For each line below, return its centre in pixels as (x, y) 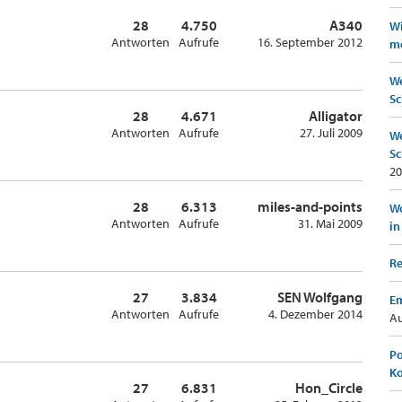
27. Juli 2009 (331, 133)
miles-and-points (310, 206)
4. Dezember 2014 (315, 314)
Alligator (336, 116)
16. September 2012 (310, 42)
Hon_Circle (329, 388)
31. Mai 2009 (330, 223)
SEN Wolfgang (320, 297)
